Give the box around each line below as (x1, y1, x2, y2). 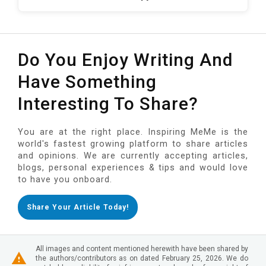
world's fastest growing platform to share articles (18, 138, 248, 149)
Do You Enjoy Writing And (18, 49, 233, 70)
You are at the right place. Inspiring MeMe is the (18, 126, 248, 137)
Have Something (18, 71, 157, 92)
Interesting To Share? (18, 93, 198, 114)
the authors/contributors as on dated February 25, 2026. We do (36, 254, 248, 262)
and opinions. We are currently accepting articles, (18, 150, 248, 161)
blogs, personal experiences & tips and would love (18, 162, 248, 173)
